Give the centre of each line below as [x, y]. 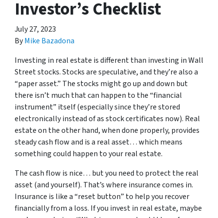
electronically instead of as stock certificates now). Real [107, 118]
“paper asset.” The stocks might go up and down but [101, 83]
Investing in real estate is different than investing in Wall [109, 60]
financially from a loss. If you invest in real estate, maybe [108, 208]
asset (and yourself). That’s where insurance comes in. [104, 185]
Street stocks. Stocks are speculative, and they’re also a [106, 72]
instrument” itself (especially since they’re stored [97, 107]
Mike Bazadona [49, 41]
